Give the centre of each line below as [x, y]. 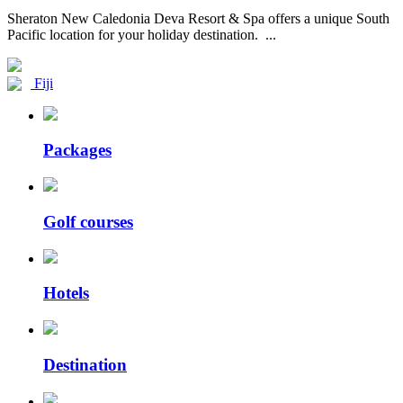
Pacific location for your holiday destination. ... [142, 34]
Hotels [66, 293]
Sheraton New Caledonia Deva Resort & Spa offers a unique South [198, 18]
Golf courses [88, 221]
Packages [77, 150]
